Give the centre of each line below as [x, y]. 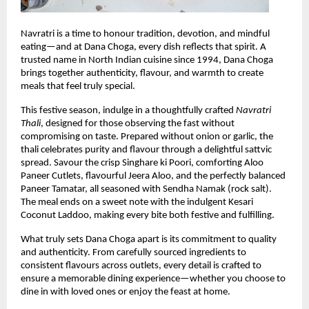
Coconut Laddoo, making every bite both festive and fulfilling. [148, 216]
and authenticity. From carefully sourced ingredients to [133, 253]
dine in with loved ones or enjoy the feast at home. [126, 292]
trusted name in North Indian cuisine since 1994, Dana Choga [147, 61]
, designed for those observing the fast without [138, 124]
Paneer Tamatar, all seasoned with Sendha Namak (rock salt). [146, 190]
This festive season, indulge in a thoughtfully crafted [128, 111]
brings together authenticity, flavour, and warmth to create [142, 74]
